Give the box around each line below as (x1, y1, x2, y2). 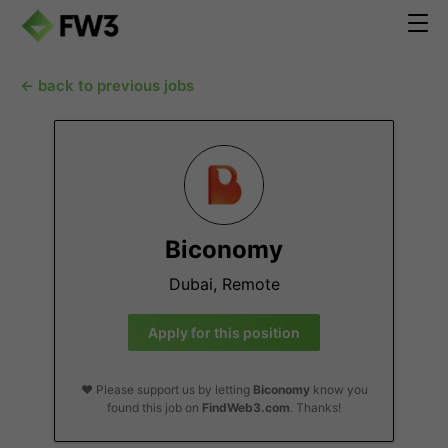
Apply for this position (148, 324, 300, 341)
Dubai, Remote (168, 274, 280, 294)
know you (309, 382, 368, 397)
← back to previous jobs (20, 76, 194, 95)
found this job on (107, 400, 202, 415)
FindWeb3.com (202, 400, 290, 415)
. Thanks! (290, 400, 341, 415)
